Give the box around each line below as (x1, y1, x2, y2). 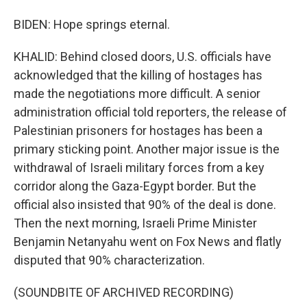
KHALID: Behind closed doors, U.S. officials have (14, 49, 271, 64)
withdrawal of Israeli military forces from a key (14, 160, 265, 175)
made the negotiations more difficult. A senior (14, 86, 260, 101)
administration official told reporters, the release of (14, 105, 287, 119)
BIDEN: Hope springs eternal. (14, 17, 170, 32)
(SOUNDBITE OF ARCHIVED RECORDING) (14, 285, 234, 299)
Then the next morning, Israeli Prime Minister (14, 216, 257, 230)
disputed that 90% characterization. (14, 253, 205, 267)
